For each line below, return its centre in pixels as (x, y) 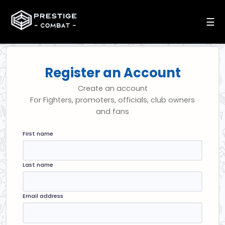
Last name (38, 165)
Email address (43, 196)
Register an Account (113, 73)
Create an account (113, 88)
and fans (113, 111)
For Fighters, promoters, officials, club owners (113, 100)
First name (38, 134)
